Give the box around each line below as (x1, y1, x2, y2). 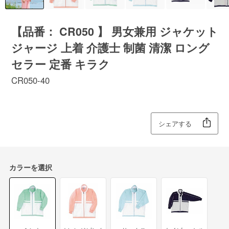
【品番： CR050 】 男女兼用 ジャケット (11, 24, 218, 40)
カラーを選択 (9, 162, 52, 172)
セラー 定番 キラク (11, 56, 110, 73)
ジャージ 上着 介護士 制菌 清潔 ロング (11, 40, 210, 56)
